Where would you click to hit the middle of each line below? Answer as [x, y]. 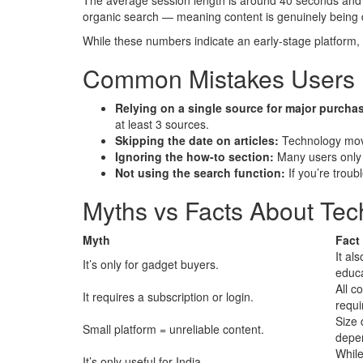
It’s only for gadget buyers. [151, 265]
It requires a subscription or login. [168, 297]
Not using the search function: [202, 173]
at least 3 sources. [162, 124]
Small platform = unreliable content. [173, 329]
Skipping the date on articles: [199, 141]
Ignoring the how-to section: [196, 157]
